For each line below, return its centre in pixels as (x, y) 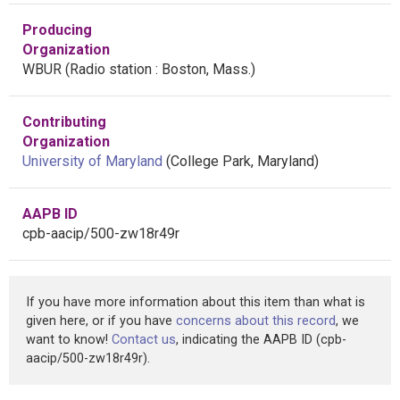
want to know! (69, 339)
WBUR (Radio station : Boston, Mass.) (139, 69)
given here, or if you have (101, 321)
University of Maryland (92, 161)
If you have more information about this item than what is (196, 302)
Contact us (144, 339)
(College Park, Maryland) (241, 161)
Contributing (64, 121)
